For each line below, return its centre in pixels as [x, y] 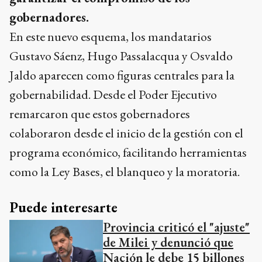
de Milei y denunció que [168, 243]
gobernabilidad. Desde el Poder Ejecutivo [113, 95]
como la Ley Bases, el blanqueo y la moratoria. [125, 172]
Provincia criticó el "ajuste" [176, 227]
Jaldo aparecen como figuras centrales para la [122, 75]
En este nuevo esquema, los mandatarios [111, 37]
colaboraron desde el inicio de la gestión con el [126, 133]
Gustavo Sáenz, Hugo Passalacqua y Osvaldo [121, 56]
